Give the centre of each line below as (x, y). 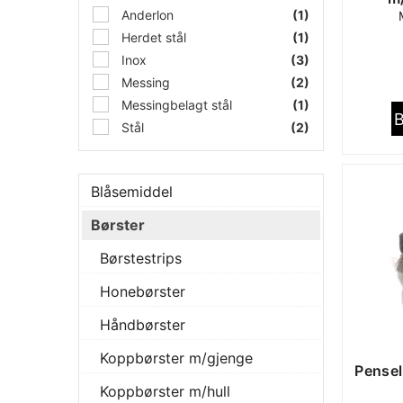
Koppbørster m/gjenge (176, 358)
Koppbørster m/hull (165, 391)
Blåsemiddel (132, 192)
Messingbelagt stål (175, 105)
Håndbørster (143, 325)
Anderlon (146, 15)
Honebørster (143, 291)
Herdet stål (152, 37)
